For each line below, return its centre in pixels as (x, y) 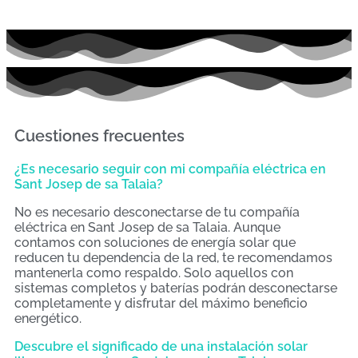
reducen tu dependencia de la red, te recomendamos (173, 257)
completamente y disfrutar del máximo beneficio (161, 303)
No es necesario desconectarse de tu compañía (157, 212)
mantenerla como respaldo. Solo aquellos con (154, 272)
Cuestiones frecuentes (99, 135)
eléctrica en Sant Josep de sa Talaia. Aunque (147, 227)
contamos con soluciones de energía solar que (155, 242)
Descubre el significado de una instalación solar (161, 346)
